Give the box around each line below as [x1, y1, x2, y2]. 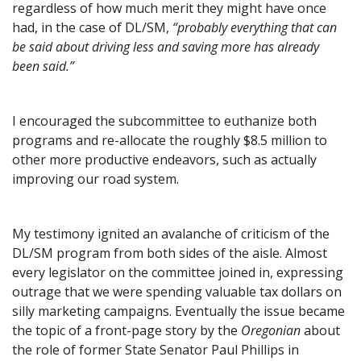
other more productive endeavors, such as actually [12, 150, 317, 168]
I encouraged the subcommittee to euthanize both [12, 111, 317, 130]
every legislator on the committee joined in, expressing [12, 263, 343, 281]
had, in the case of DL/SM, [12, 18, 172, 36]
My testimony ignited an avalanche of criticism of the [12, 224, 330, 243]
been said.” [12, 56, 74, 75]
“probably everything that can [172, 18, 337, 36]
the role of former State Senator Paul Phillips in [12, 340, 299, 359]
